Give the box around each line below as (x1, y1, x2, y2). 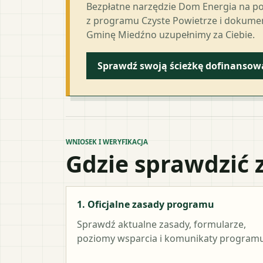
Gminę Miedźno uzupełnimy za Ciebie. (86, 28, 255, 41)
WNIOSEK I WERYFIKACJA (66, 137, 148, 146)
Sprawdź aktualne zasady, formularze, (77, 217, 246, 231)
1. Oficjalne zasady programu (77, 197, 214, 211)
